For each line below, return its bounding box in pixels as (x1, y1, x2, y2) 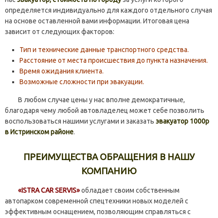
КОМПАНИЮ (81, 166, 137, 177)
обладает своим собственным (80, 186, 180, 195)
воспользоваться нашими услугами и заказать (5, 117, 156, 126)
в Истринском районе (5, 128, 73, 136)
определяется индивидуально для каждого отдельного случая (5, 6, 212, 15)
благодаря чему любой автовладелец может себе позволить (5, 107, 204, 115)
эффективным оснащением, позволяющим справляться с (5, 208, 191, 216)
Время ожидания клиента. (19, 67, 104, 75)
